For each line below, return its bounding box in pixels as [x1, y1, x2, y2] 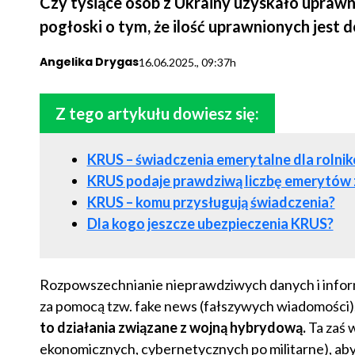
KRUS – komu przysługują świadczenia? [86, 193, 335, 212]
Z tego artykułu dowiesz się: [55, 104, 259, 124]
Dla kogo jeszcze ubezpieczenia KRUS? [86, 215, 334, 233]
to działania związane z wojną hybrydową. [39, 319, 308, 337]
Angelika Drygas [39, 54, 139, 71]
